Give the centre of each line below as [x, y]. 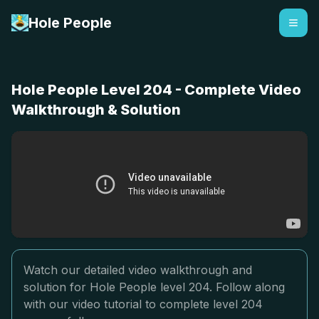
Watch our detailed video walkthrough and [138, 270]
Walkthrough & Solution [96, 110]
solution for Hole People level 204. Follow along [154, 287]
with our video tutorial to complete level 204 [143, 304]
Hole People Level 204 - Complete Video [156, 90]
